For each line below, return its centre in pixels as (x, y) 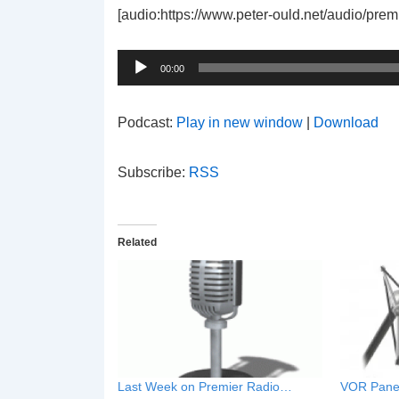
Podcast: (147, 122)
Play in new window (240, 122)
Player (137, 64)
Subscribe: (153, 172)
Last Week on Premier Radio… (205, 386)
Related (137, 242)
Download (346, 122)
